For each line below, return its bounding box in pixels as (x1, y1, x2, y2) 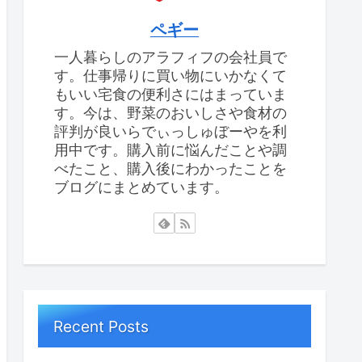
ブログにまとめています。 (54, 178, 229, 196)
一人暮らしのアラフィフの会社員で (54, 48, 287, 65)
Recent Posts (53, 316, 149, 336)
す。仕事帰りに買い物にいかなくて (54, 66, 287, 84)
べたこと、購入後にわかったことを (54, 159, 287, 177)
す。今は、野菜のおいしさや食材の (54, 103, 287, 121)
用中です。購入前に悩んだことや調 (54, 141, 287, 158)
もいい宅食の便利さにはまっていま (54, 85, 287, 103)
